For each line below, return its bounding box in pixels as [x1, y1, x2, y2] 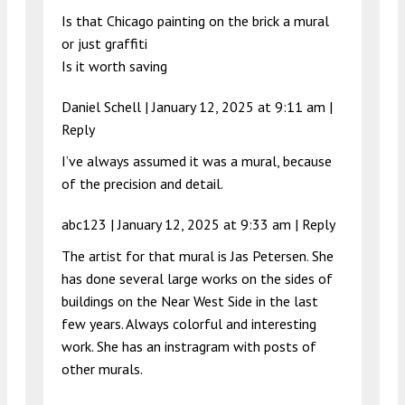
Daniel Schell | [61, 97, 152, 116]
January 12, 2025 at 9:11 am [152, 97, 325, 116]
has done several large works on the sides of [61, 268, 333, 287]
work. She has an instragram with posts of [61, 336, 316, 355]
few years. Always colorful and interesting [61, 314, 316, 333]
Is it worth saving [61, 56, 167, 75]
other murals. [61, 359, 143, 378]
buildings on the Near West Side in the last [61, 291, 318, 310]
